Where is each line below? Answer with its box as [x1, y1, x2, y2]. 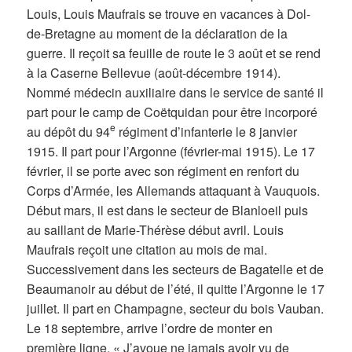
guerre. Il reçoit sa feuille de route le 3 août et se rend [27, 43, 321, 62]
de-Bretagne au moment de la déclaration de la [27, 24, 288, 42]
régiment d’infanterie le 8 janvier [115, 122, 298, 141]
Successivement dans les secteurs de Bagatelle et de [27, 259, 324, 278]
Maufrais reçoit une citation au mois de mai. [27, 240, 268, 258]
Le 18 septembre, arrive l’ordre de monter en [27, 318, 273, 337]
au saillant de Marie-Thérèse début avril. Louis [27, 220, 284, 239]
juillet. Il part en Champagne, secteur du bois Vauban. [27, 299, 324, 317]
